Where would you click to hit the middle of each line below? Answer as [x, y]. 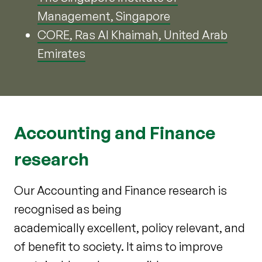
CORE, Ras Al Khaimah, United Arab [132, 35]
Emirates [61, 53]
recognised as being [68, 209]
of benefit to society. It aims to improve [118, 246]
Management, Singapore [104, 16]
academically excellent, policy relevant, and [130, 227]
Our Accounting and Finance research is [120, 190]
